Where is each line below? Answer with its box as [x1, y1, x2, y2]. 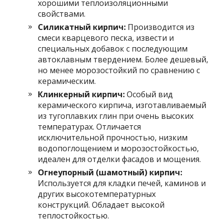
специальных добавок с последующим [38, 43, 188, 54]
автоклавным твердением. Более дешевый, [38, 54, 209, 65]
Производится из [126, 21, 195, 32]
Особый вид [125, 88, 173, 100]
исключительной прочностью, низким [38, 132, 188, 143]
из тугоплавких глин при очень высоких [38, 110, 194, 121]
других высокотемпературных [38, 188, 156, 199]
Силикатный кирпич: [38, 21, 126, 32]
